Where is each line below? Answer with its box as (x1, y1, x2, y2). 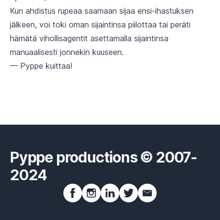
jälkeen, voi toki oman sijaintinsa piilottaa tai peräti (10, 20, 191, 29)
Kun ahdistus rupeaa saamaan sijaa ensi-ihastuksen (10, 6, 193, 16)
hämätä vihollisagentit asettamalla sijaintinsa (10, 33, 168, 43)
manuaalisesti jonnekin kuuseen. (10, 47, 124, 57)
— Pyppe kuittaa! (10, 61, 72, 71)
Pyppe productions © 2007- (10, 148, 197, 166)
